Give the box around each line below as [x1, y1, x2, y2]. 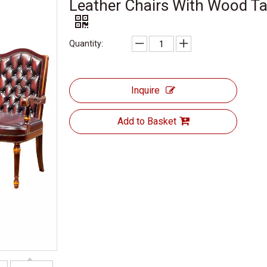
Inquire [131, 85, 160, 96]
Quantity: [69, 39, 103, 48]
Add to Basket [117, 116, 176, 127]
